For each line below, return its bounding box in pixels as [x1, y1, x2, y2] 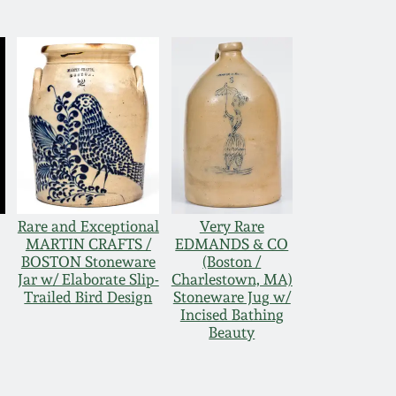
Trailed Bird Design [24, 288, 153, 307]
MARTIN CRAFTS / [25, 235, 151, 254]
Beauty [209, 324, 255, 342]
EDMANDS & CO [175, 235, 289, 254]
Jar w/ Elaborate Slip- [17, 270, 159, 289]
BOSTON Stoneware [20, 253, 156, 271]
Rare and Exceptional [17, 217, 159, 236]
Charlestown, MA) [171, 270, 293, 289]
